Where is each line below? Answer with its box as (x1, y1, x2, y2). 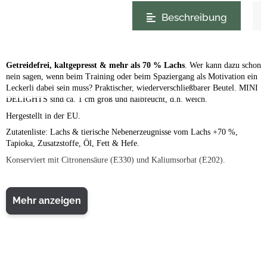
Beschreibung (161, 11, 227, 23)
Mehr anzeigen (13, 194, 81, 206)
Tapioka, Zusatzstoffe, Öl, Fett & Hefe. (6, 139, 139, 148)
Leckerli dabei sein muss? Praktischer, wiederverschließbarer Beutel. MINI (6, 83, 258, 92)
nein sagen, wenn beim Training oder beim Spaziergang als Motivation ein (6, 72, 257, 81)
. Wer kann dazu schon (185, 60, 261, 70)
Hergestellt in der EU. (6, 111, 80, 120)
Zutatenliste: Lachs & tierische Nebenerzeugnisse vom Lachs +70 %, (6, 128, 238, 137)
